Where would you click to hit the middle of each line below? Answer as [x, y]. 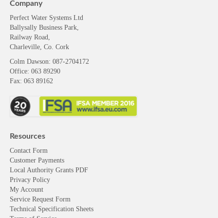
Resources [27, 136]
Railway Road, [30, 37]
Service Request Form [40, 199]
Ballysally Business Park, [44, 28]
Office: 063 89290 [35, 72]
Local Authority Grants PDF [49, 170]
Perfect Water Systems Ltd [46, 18]
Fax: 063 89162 [31, 81]
